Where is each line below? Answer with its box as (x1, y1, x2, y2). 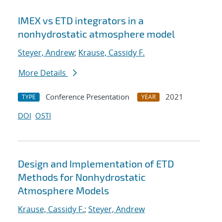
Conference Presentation (46, 92, 129, 102)
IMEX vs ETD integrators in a (18, 14, 144, 27)
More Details (18, 67, 68, 79)
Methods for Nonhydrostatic (18, 171, 146, 183)
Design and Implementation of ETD (18, 158, 174, 170)
